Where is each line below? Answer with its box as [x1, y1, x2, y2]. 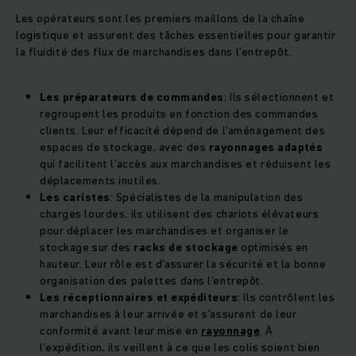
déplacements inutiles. [40, 172, 161, 189]
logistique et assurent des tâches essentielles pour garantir [16, 27, 336, 44]
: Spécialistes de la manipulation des [110, 189, 304, 206]
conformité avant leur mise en [40, 323, 201, 339]
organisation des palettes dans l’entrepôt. [40, 273, 264, 289]
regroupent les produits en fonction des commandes [40, 106, 319, 122]
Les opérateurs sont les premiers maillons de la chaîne [16, 10, 305, 27]
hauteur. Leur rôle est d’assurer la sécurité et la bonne [40, 256, 327, 273]
